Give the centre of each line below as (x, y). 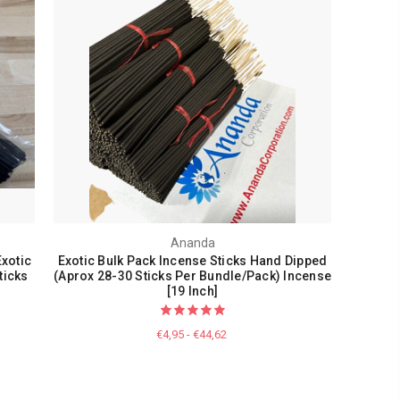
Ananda (192, 243)
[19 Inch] (192, 292)
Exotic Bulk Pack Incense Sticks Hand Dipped (192, 261)
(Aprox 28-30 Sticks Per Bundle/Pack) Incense (193, 276)
